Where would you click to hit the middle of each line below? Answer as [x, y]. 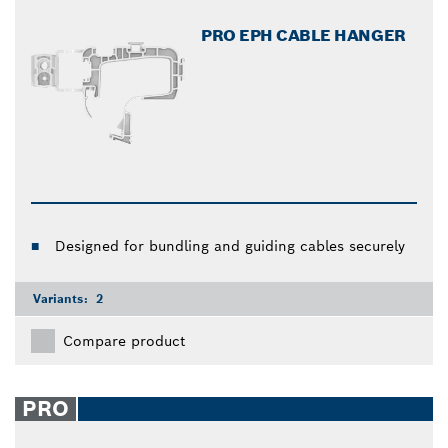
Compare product [124, 341]
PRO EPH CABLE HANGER [303, 36]
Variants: [62, 299]
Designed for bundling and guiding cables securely [230, 246]
